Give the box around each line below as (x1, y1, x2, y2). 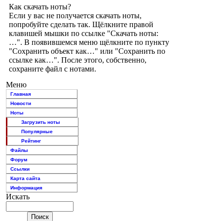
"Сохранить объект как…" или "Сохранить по (9, 47, 165, 55)
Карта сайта (10, 176, 40, 181)
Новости (10, 101, 31, 106)
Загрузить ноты (21, 119, 60, 125)
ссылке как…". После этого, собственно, (9, 56, 147, 64)
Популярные (21, 129, 53, 134)
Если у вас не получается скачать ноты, (9, 11, 142, 20)
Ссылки (10, 166, 30, 172)
